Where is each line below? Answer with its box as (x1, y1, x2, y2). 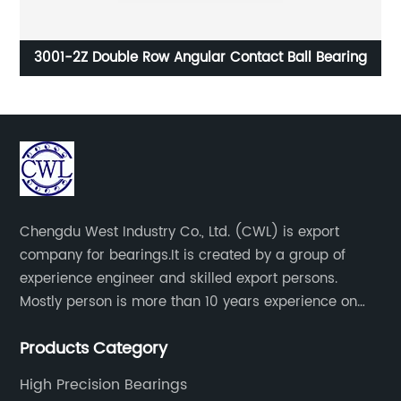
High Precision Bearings (20, 372, 188, 397)
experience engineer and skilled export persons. (20, 267, 338, 290)
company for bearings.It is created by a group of (20, 243, 346, 267)
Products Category (20, 335, 168, 362)
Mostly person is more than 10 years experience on (20, 290, 358, 313)
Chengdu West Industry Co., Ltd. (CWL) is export (20, 220, 340, 243)
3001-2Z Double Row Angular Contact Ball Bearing (91, 46, 367, 69)
